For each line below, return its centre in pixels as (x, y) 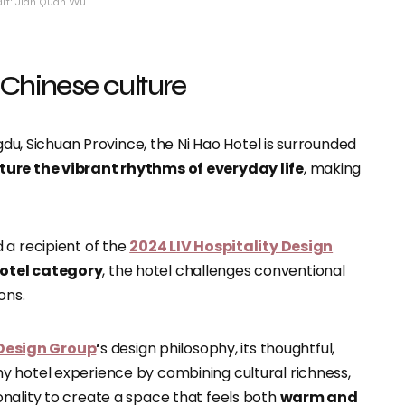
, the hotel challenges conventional (224, 271)
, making (332, 169)
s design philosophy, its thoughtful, (218, 348)
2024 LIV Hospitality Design (231, 246)
